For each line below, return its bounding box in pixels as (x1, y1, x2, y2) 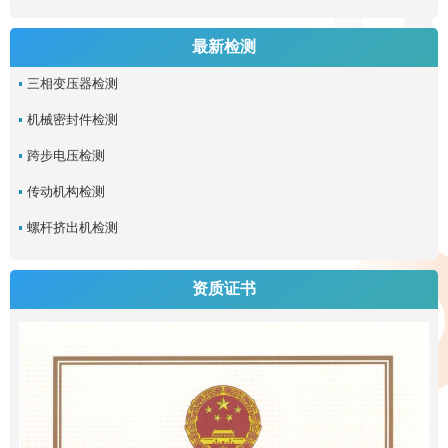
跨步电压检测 (26, 148, 105, 163)
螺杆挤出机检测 (26, 220, 118, 235)
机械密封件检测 (26, 112, 118, 127)
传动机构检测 (26, 184, 105, 199)
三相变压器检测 (26, 76, 118, 91)
